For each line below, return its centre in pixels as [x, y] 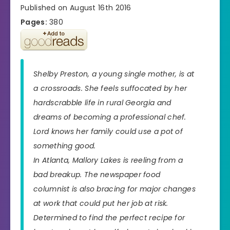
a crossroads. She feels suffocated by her [110, 88]
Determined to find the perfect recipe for [109, 217]
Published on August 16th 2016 [76, 7]
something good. [65, 146]
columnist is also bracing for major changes [114, 189]
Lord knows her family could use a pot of [108, 131]
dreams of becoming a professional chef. [110, 117]
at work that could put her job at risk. [101, 203]
